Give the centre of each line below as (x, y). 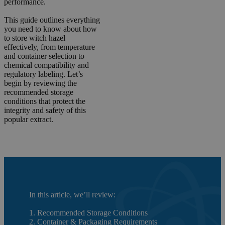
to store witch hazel (35, 38)
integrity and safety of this (45, 110)
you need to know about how (50, 29)
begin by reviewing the (40, 83)
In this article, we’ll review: (72, 194)
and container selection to (44, 56)
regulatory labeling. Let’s (43, 74)
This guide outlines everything (52, 20)
